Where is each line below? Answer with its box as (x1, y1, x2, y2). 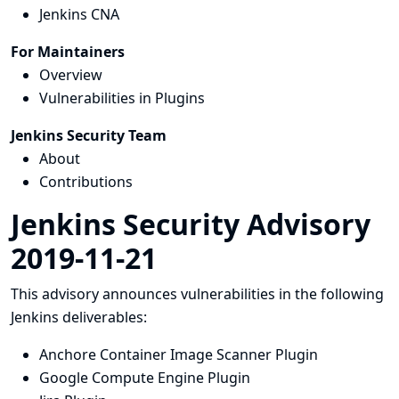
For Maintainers (11, 42, 125, 61)
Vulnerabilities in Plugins (39, 88, 205, 108)
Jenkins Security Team (11, 126, 167, 145)
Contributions (39, 172, 133, 191)
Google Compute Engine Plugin (39, 368, 250, 387)
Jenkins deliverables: (11, 307, 147, 327)
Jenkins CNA (39, 4, 119, 24)
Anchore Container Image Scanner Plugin (39, 345, 318, 364)
